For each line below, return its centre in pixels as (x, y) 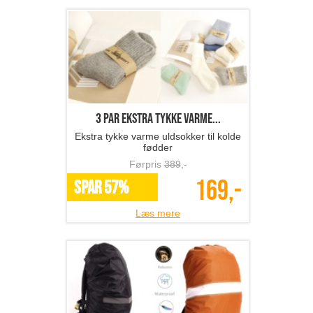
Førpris (146, 165)
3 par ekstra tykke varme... (158, 119)
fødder (158, 148)
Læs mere (158, 213)
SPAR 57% (101, 189)
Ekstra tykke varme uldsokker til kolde (158, 137)
